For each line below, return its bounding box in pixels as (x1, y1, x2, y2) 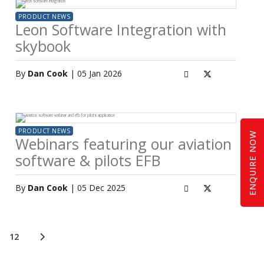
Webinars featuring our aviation (15, 134, 232, 154)
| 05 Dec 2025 (68, 182, 126, 193)
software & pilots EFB (15, 150, 160, 170)
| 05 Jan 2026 (68, 68, 122, 79)
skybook (15, 36, 71, 56)
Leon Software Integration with (15, 19, 226, 39)
